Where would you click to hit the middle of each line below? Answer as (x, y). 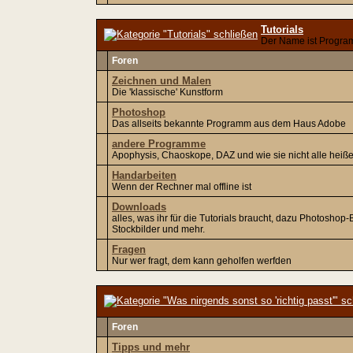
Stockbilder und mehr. (158, 229)
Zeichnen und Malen (162, 81)
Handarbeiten (144, 175)
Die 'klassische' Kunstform (167, 92)
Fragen (129, 249)
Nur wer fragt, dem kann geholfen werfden (202, 261)
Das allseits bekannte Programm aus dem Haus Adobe (229, 124)
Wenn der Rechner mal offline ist (182, 187)
